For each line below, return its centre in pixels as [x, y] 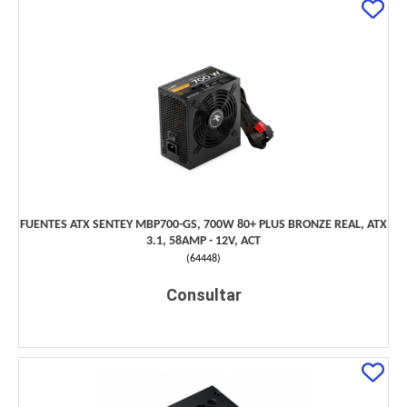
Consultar [203, 295]
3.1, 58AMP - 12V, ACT [203, 242]
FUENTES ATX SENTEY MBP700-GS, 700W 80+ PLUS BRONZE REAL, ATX [203, 225]
